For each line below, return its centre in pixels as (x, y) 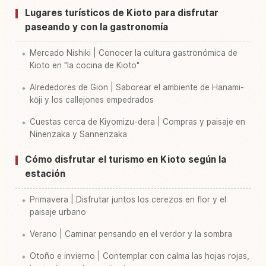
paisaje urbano (58, 212)
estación (45, 174)
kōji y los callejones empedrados (92, 100)
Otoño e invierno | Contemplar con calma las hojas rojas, (140, 256)
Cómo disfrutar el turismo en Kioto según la (126, 160)
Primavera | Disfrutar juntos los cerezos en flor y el (128, 200)
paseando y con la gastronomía (96, 27)
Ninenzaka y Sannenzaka (78, 134)
